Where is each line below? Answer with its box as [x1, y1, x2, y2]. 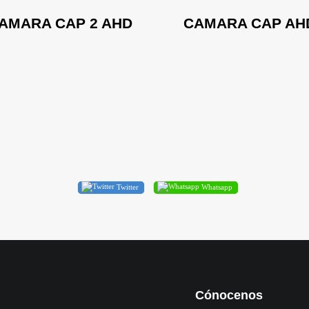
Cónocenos [195, 288, 263, 302]
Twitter [114, 182, 139, 191]
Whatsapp [199, 182, 232, 191]
